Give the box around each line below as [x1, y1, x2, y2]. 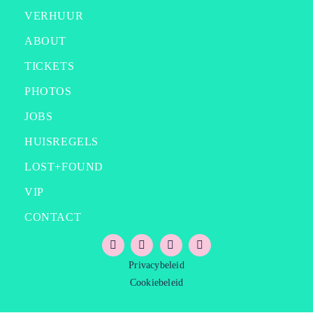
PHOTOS [24, 85, 72, 98]
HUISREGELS [24, 136, 99, 148]
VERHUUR [24, 10, 84, 22]
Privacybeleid [129, 260, 184, 271]
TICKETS [24, 60, 75, 73]
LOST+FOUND [24, 161, 103, 173]
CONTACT [24, 211, 82, 224]
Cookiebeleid [129, 277, 184, 289]
